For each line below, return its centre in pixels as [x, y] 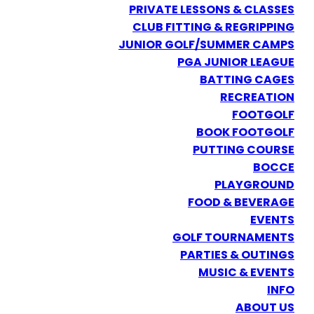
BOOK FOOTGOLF [245, 132]
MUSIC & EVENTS [246, 272]
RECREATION [257, 97]
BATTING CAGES [247, 80]
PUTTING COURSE [244, 150]
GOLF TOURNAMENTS [233, 237]
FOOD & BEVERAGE [241, 202]
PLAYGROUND [254, 185]
